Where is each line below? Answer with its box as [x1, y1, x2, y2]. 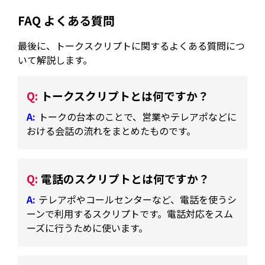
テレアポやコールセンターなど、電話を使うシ [38, 192, 237, 206]
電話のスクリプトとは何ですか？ [41, 170, 210, 186]
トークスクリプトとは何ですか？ [41, 87, 209, 104]
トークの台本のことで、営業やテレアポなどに [38, 109, 237, 124]
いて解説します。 [18, 52, 93, 67]
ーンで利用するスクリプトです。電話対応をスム [27, 206, 234, 221]
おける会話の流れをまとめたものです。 [27, 123, 196, 138]
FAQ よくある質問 [18, 12, 115, 30]
